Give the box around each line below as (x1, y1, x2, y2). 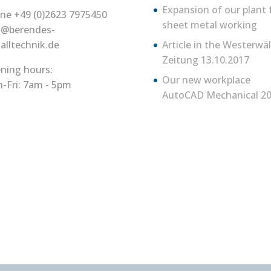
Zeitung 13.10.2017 (162, 53, 249, 67)
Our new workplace (162, 73, 250, 87)
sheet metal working (162, 18, 257, 31)
